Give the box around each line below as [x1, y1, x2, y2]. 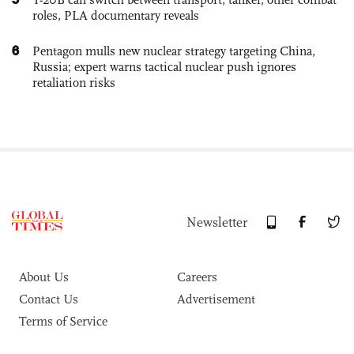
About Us [19, 269, 69, 285]
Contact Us [19, 292, 78, 307]
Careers [177, 269, 217, 285]
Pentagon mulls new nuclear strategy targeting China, [32, 43, 315, 59]
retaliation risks [32, 75, 115, 91]
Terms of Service [19, 314, 107, 330]
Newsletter [186, 214, 247, 232]
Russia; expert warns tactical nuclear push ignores [32, 59, 296, 75]
